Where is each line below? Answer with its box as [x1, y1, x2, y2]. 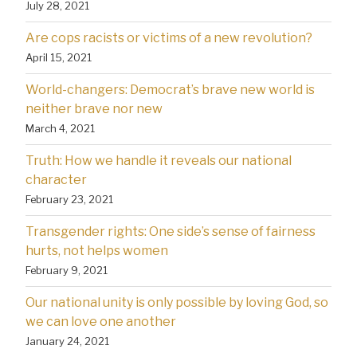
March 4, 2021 [25, 121, 95, 135]
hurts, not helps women [25, 242, 168, 258]
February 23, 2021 [25, 192, 113, 206]
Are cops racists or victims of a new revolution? [25, 29, 312, 45]
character [25, 171, 87, 187]
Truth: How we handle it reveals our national [25, 152, 292, 168]
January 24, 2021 [25, 334, 109, 347]
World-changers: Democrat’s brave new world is [25, 81, 315, 97]
